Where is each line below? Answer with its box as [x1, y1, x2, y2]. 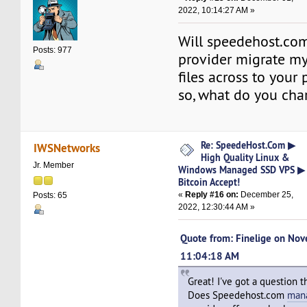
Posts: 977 [33, 45, 73, 56]
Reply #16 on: [185, 190, 239, 200]
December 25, [238, 190, 294, 200]
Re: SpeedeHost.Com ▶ [201, 138, 296, 152]
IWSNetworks [33, 139, 100, 156]
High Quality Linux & [201, 151, 290, 164]
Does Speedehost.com [188, 288, 288, 302]
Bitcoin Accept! [178, 175, 241, 189]
